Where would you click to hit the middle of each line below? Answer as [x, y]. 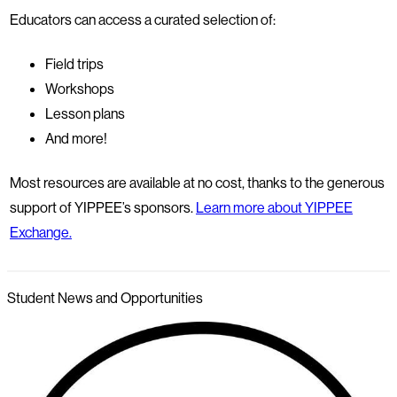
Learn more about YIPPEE [274, 208]
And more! [76, 139]
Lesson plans [85, 114]
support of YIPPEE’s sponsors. [103, 208]
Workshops [80, 89]
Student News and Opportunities [105, 297]
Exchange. [41, 233]
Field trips [74, 64]
